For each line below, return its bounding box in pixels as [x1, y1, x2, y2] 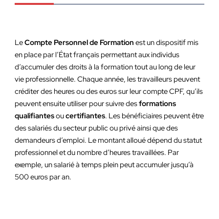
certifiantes [66, 111, 105, 121]
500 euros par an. [15, 172, 71, 182]
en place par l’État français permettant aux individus [15, 50, 179, 60]
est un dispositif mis [134, 38, 198, 47]
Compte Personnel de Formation [24, 38, 134, 47]
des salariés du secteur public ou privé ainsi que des [15, 123, 178, 133]
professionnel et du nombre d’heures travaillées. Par [15, 148, 179, 157]
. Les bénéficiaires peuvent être [105, 111, 204, 121]
